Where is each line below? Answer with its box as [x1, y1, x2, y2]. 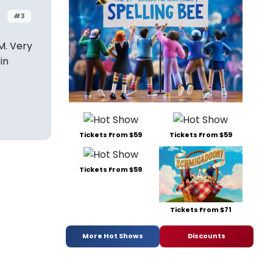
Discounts [188, 231, 225, 241]
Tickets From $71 [169, 204, 232, 214]
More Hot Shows [82, 231, 143, 241]
